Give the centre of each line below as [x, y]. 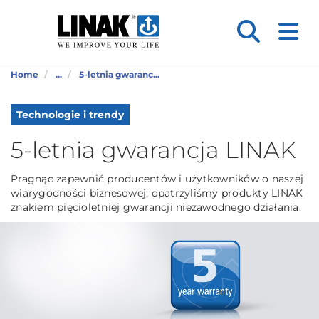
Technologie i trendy [70, 115]
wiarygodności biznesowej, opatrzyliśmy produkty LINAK [157, 193]
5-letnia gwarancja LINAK [153, 150]
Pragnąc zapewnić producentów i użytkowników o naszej [157, 179]
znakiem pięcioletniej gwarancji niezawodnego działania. [156, 207]
